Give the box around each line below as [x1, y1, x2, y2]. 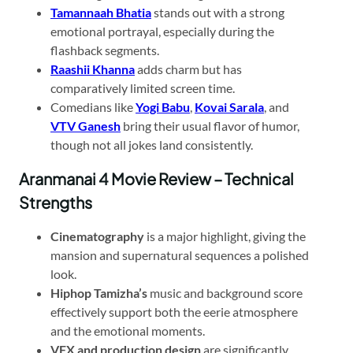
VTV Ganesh [50, 117, 121, 133]
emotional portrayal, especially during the [50, 23, 274, 39]
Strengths [19, 191, 92, 212]
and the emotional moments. [50, 322, 205, 338]
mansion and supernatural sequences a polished [50, 247, 309, 262]
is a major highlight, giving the [144, 228, 306, 243]
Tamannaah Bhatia [50, 4, 151, 20]
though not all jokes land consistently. [50, 136, 253, 152]
